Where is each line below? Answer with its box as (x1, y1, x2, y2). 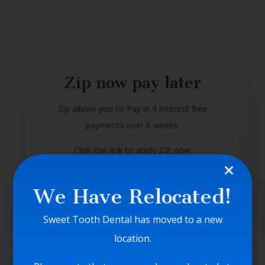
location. (114, 231, 151, 245)
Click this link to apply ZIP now (74, 144, 191, 156)
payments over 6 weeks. (85, 119, 179, 131)
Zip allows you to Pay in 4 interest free (57, 103, 207, 115)
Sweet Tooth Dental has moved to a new (43, 212, 222, 226)
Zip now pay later (63, 73, 201, 93)
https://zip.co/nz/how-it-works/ (72, 161, 193, 173)
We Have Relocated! (33, 184, 232, 209)
